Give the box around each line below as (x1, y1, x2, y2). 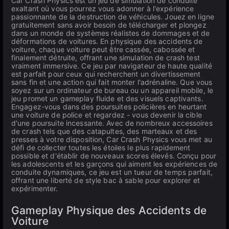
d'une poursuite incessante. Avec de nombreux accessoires (11, 119, 213, 127)
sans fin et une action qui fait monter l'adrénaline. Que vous (11, 78, 213, 86)
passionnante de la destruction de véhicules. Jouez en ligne (11, 12, 215, 21)
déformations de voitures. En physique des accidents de (11, 37, 203, 45)
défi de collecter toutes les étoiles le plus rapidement (11, 143, 191, 152)
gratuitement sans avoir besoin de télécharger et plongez (11, 20, 207, 29)
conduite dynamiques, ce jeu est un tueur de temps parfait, (11, 168, 213, 176)
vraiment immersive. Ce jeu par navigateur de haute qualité (11, 61, 212, 70)
